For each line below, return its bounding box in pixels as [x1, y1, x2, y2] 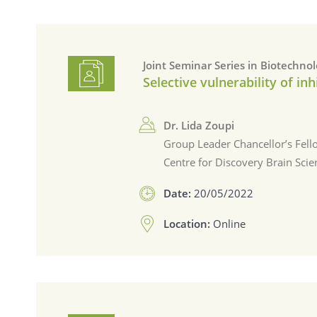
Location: [163, 216, 214, 231]
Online [213, 216, 246, 231]
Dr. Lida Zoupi [163, 118, 235, 133]
